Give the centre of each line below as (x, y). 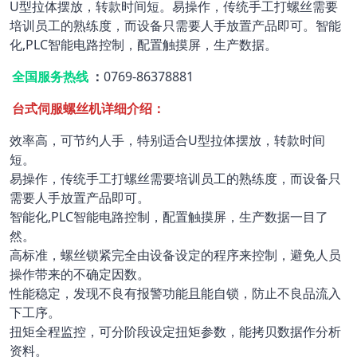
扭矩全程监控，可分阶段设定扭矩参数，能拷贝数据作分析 (175, 331)
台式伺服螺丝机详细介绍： (88, 108)
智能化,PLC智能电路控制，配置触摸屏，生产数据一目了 (169, 217)
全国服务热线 (50, 76)
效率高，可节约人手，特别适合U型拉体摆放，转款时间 (167, 140)
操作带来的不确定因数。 (80, 274)
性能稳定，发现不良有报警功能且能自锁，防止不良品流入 (175, 293)
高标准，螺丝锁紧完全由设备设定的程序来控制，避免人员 (175, 255)
